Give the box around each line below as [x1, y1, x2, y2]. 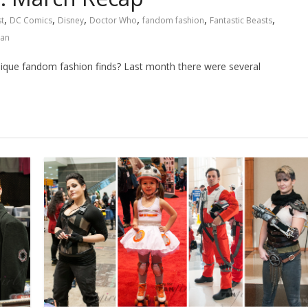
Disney [58, 14, 84, 26]
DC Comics [10, 14, 52, 26]
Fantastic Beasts [210, 14, 272, 26]
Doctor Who [89, 14, 137, 26]
